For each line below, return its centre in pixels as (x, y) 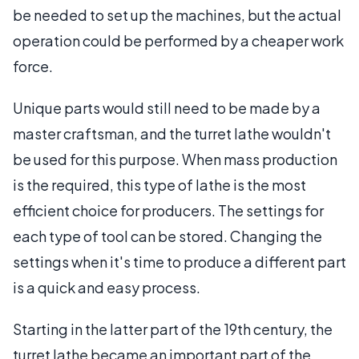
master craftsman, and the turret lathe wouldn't (172, 133)
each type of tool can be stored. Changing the (167, 236)
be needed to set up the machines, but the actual (177, 14)
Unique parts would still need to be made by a (167, 107)
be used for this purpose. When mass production (175, 159)
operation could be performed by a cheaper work (178, 40)
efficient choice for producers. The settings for (168, 210)
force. (33, 66)
